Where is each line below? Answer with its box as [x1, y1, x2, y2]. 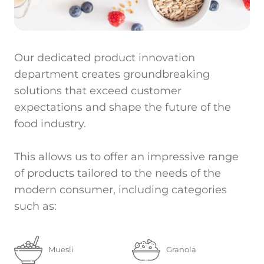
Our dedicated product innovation [14, 51, 195, 64]
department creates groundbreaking [14, 68, 210, 81]
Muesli [48, 245, 74, 255]
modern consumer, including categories [14, 183, 227, 196]
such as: [14, 200, 57, 213]
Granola [166, 245, 196, 255]
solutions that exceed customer [14, 84, 181, 97]
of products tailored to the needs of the [14, 167, 221, 180]
